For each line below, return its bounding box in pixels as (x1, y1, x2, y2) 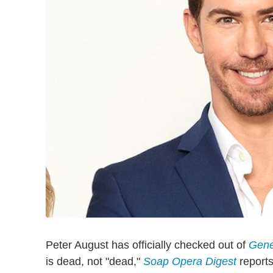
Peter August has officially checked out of (46, 238, 249, 251)
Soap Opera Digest (143, 255, 236, 268)
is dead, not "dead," (46, 255, 143, 268)
